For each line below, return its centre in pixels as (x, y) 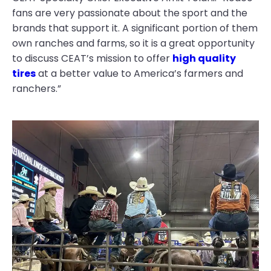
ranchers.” (37, 89)
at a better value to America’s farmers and (139, 73)
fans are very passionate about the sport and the (130, 13)
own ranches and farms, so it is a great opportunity (133, 43)
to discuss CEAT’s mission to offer (92, 58)
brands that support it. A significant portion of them (135, 28)
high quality (204, 58)
